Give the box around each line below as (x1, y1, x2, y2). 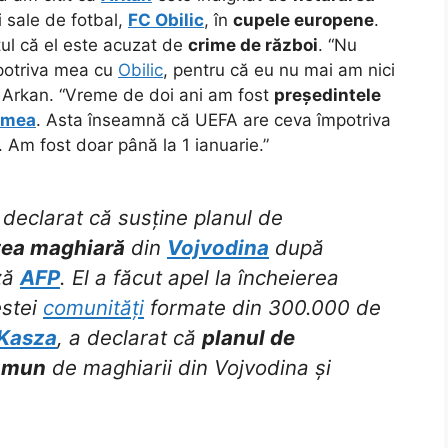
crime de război (188, 34, 318, 55)
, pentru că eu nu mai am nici (163, 59, 395, 80)
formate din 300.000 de (144, 295, 381, 321)
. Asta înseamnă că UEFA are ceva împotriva (36, 109, 391, 130)
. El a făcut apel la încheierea (60, 265, 339, 291)
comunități (43, 295, 144, 321)
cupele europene (233, 9, 374, 30)
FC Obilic (128, 9, 204, 30)
